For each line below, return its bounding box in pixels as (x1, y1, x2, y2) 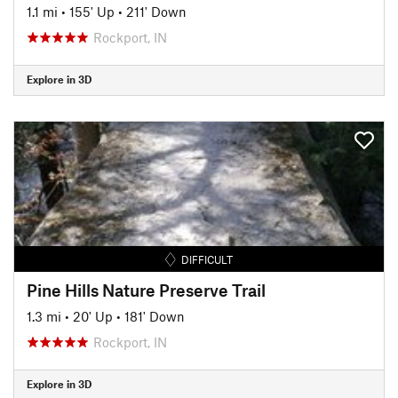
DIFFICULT (181, 252, 234, 266)
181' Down (124, 307, 185, 324)
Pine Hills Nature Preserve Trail (27, 279, 266, 300)
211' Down (126, 3, 187, 20)
